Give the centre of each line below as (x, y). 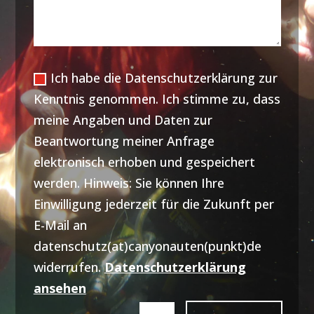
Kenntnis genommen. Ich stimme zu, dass (157, 98)
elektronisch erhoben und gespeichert (144, 162)
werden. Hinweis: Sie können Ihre (129, 183)
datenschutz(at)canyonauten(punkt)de (147, 246)
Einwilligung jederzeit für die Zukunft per (153, 204)
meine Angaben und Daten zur (123, 120)
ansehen (60, 288)
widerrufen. (69, 267)
